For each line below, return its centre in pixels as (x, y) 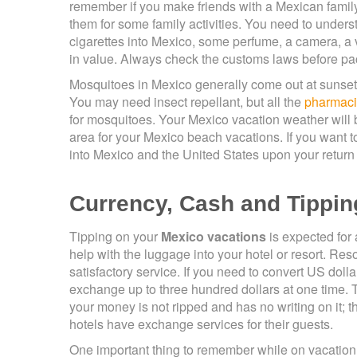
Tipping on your (115, 237)
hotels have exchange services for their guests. (201, 324)
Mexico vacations (214, 237)
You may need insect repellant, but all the (187, 102)
